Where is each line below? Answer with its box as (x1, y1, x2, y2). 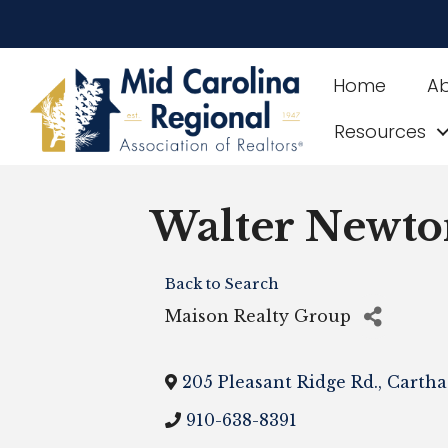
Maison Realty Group (164, 306, 351, 326)
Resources (334, 119, 427, 144)
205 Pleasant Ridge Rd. (181, 372, 378, 392)
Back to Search (164, 275, 279, 293)
